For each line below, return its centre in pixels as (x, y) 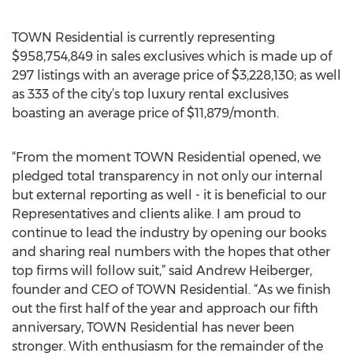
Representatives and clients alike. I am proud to (156, 214)
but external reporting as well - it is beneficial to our (169, 195)
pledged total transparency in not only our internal (167, 176)
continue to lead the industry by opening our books (169, 233)
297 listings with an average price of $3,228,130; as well (176, 75)
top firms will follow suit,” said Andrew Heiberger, (162, 271)
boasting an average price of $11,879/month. (145, 113)
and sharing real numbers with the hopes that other (171, 252)
